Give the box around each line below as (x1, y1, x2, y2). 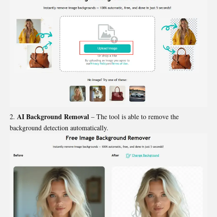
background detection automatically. (10, 123, 108, 133)
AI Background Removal (17, 111, 89, 122)
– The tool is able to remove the (89, 112, 179, 122)
